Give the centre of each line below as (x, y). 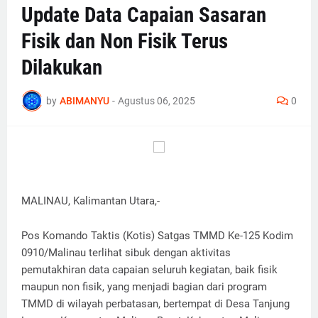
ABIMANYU (84, 100)
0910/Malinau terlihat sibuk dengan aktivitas (126, 253)
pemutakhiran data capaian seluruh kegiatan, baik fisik (149, 270)
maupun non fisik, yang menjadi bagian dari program (144, 287)
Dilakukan (62, 68)
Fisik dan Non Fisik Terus (125, 42)
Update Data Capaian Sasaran (144, 15)
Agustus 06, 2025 (157, 100)
